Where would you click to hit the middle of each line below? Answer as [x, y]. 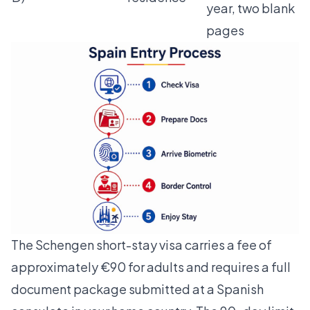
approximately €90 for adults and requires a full [151, 267]
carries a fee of [227, 245]
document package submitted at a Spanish [137, 289]
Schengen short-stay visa [109, 245]
